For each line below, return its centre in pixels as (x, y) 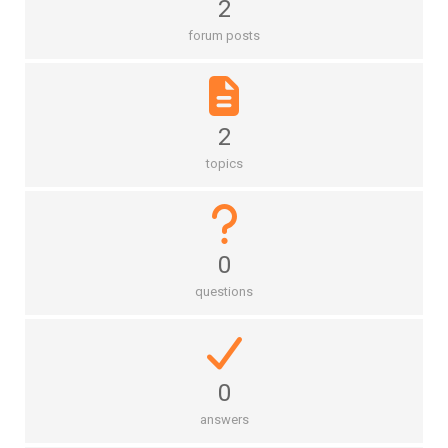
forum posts (224, 35)
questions (224, 291)
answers (224, 419)
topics (224, 163)
